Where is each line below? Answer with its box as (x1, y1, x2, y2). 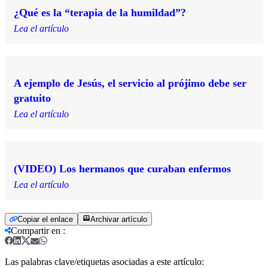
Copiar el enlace (17, 214, 73, 224)
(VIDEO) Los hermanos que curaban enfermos (14, 162, 231, 175)
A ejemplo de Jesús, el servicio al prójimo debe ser (14, 77, 246, 89)
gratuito (14, 92, 51, 104)
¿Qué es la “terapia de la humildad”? (14, 6, 186, 19)
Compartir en (11, 225, 60, 236)
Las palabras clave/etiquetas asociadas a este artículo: (5, 256, 204, 267)
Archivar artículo (90, 214, 147, 224)
